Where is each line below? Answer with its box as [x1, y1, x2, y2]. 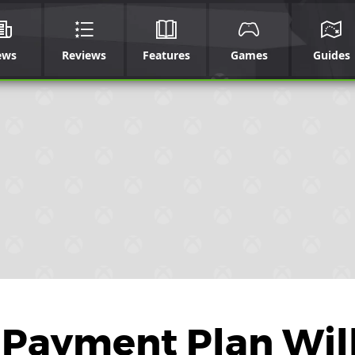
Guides [312, 48, 350, 63]
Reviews [62, 48, 106, 63]
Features [143, 48, 190, 63]
